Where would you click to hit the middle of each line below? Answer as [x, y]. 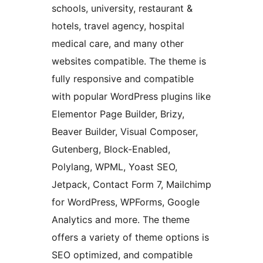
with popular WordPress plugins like [131, 97]
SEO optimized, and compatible [122, 255]
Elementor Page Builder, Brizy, [118, 114]
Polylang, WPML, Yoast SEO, [114, 167]
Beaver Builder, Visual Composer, [125, 132]
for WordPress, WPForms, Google [126, 202]
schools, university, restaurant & [122, 9]
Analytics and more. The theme [121, 220]
